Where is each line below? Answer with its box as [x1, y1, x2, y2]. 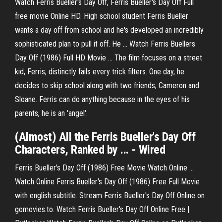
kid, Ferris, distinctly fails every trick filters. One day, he [15, 67, 184, 76]
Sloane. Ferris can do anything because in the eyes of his [15, 95, 190, 104]
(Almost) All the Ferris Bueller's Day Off [15, 130, 196, 144]
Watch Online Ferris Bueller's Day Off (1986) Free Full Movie [15, 177, 200, 186]
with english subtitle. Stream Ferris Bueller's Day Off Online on [15, 191, 205, 200]
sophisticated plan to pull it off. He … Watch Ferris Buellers [15, 39, 195, 49]
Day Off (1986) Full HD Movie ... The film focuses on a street [15, 53, 202, 62]
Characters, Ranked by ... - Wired [15, 143, 166, 157]
